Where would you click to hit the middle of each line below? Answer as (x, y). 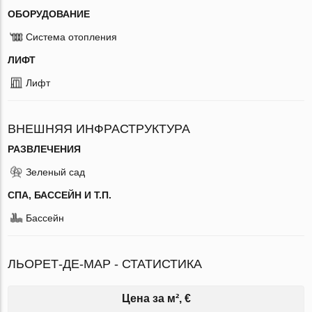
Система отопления (72, 37)
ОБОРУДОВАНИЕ (49, 14)
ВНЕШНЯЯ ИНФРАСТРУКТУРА (99, 128)
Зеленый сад (56, 172)
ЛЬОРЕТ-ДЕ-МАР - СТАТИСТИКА (105, 264)
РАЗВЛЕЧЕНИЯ (45, 149)
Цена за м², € (156, 298)
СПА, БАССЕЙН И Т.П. (60, 195)
